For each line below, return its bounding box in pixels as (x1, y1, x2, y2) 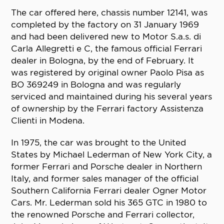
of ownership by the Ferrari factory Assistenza (11, 103, 204, 114)
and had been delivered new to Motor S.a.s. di (11, 31, 201, 42)
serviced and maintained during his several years (11, 91, 212, 102)
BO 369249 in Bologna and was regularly (11, 79, 181, 90)
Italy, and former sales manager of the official (11, 173, 199, 184)
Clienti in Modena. (11, 115, 85, 126)
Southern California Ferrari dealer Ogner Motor (11, 185, 207, 196)
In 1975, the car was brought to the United (11, 137, 186, 148)
